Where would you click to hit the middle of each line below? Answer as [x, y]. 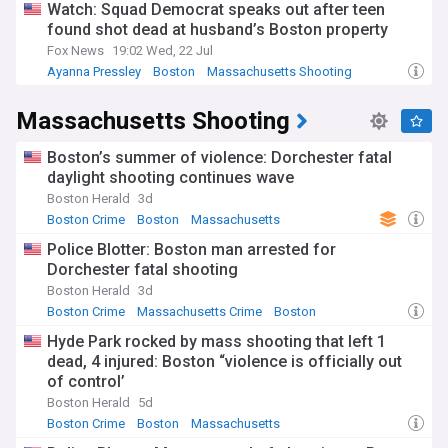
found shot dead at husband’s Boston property [217, 29]
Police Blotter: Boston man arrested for [191, 249]
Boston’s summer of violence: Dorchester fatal [219, 157]
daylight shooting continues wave [170, 177]
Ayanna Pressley [94, 71]
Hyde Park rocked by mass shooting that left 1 [216, 341]
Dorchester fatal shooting [142, 269]
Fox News [75, 50]
